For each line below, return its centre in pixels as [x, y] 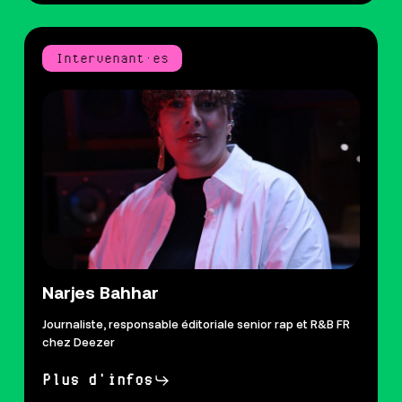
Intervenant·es [112, 58]
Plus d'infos [97, 380]
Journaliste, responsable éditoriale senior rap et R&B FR [196, 326]
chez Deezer [78, 344]
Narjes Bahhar [100, 293]
